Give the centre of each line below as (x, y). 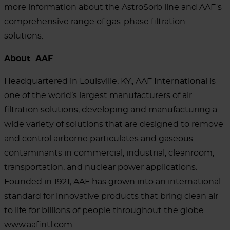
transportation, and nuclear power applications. (102, 167)
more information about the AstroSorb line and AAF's (113, 7)
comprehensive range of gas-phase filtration (95, 21)
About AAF (28, 58)
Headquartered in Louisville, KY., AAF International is (110, 81)
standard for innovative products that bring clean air (111, 196)
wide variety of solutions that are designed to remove (114, 124)
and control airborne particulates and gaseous (99, 138)
